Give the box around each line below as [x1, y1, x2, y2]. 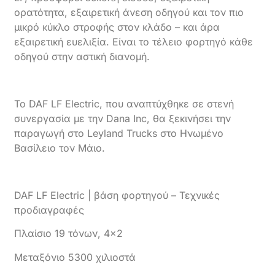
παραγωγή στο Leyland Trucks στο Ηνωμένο [14, 127, 224, 140]
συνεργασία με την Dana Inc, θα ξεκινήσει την [14, 112, 231, 125]
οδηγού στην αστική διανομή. [14, 50, 150, 63]
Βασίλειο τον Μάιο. [14, 142, 106, 155]
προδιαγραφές [14, 203, 85, 216]
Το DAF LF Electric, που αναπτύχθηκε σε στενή [14, 98, 234, 110]
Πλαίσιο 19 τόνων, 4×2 [14, 227, 123, 240]
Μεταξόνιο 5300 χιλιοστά [14, 250, 136, 263]
